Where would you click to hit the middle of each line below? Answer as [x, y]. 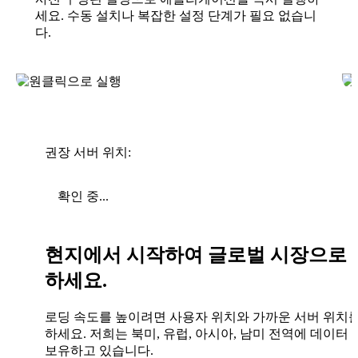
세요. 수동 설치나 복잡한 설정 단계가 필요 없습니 [176, 16]
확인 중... [83, 197]
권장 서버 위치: [88, 153]
